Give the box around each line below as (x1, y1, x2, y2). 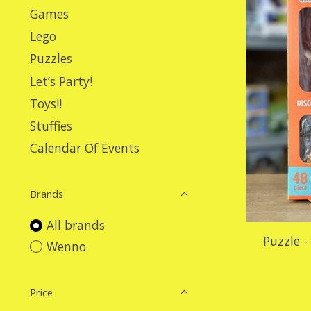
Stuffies (30, 117, 72, 134)
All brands (46, 217, 105, 234)
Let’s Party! (30, 72, 92, 90)
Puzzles (30, 50, 72, 67)
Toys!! (30, 94, 62, 112)
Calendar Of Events (30, 140, 140, 157)
